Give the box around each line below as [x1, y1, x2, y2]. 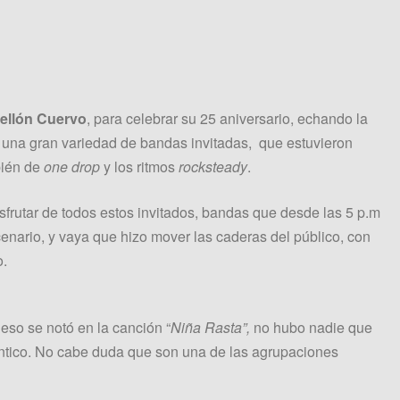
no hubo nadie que [254, 317, 372, 338]
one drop [44, 156, 100, 178]
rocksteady [179, 156, 247, 178]
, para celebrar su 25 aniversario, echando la [87, 108, 368, 129]
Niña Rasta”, [171, 317, 254, 338]
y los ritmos [100, 156, 179, 178]
